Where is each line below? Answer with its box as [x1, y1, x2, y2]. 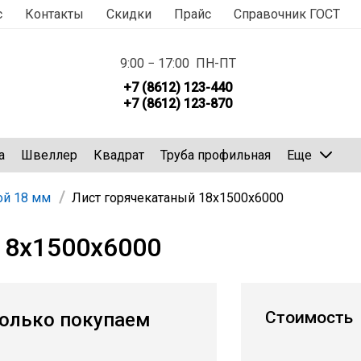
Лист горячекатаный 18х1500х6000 [72, 190, 284, 206]
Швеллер [21, 147, 77, 163]
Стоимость [265, 308, 353, 328]
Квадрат [93, 147, 144, 163]
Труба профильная [160, 147, 271, 163]
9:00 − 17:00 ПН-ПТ [119, 55, 236, 71]
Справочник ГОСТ [234, 6, 340, 22]
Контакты [25, 6, 84, 22]
